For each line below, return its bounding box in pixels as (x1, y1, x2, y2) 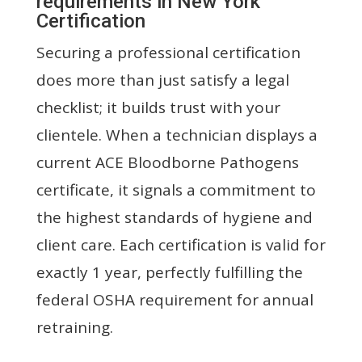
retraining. (36, 316, 113, 338)
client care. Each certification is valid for (36, 234, 326, 255)
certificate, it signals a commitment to (36, 179, 316, 200)
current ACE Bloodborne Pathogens (36, 151, 299, 173)
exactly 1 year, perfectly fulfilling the (36, 261, 303, 283)
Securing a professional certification (36, 41, 301, 63)
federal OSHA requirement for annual (36, 288, 314, 310)
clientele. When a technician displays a (36, 124, 318, 145)
